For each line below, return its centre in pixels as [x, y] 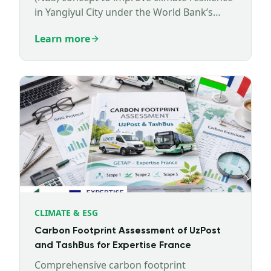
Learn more [62, 39]
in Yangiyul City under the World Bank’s [124, 12]
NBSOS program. [73, 27]
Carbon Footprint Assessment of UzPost [128, 231]
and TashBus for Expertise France [113, 246]
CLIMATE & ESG [66, 213]
